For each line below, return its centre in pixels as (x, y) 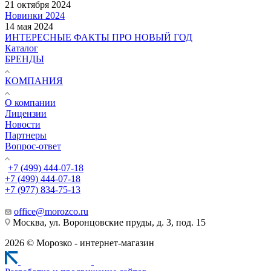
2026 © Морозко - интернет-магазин (80, 243)
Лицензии (26, 113)
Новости (23, 124)
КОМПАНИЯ (34, 80)
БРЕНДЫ (24, 59)
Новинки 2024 (35, 15)
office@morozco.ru (51, 211)
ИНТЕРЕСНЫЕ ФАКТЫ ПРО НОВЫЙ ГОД (99, 37)
